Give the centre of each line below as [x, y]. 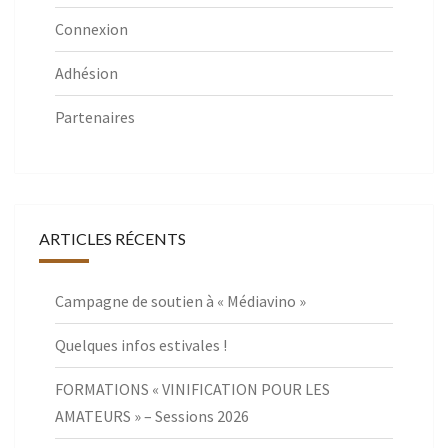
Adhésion [86, 73]
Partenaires [95, 117]
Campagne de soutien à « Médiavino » [180, 301]
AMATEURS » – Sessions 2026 [152, 416]
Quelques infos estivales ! [141, 345]
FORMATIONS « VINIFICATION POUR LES [192, 389]
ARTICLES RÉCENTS [112, 239]
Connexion [91, 29]
